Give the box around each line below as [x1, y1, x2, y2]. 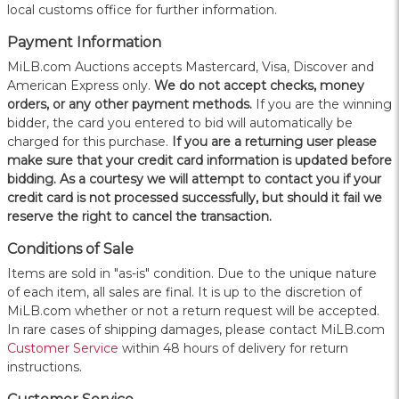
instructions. [7, 359, 82, 376]
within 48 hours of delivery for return [118, 340, 348, 357]
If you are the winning [252, 96, 392, 113]
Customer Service [7, 340, 118, 357]
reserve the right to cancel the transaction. [7, 208, 272, 225]
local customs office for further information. [7, 2, 277, 19]
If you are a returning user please [172, 134, 377, 151]
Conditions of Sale [7, 240, 134, 258]
